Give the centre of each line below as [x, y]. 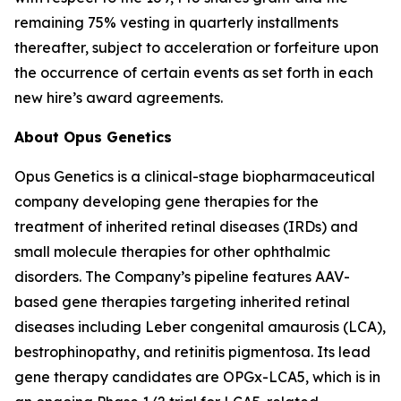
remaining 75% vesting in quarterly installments [176, 22]
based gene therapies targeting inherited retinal [182, 302]
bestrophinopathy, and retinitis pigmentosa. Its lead [192, 352]
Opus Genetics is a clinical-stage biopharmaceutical [195, 176]
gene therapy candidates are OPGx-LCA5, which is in [197, 377]
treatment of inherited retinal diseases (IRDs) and [186, 226]
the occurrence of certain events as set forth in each [194, 73]
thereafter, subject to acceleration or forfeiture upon [196, 47]
